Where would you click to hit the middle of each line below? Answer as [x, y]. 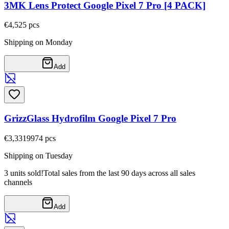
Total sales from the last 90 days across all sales [119, 173]
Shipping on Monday [38, 42]
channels [18, 182]
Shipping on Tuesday [38, 155]
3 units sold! [24, 173]
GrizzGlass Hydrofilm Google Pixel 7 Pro [90, 119]
